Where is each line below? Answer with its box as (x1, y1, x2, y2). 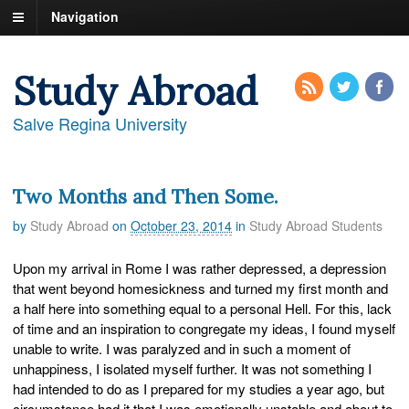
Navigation (51, 7, 119, 26)
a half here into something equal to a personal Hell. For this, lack (13, 299, 392, 319)
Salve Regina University (13, 111, 187, 136)
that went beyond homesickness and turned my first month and (13, 278, 388, 299)
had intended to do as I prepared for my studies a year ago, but (13, 379, 384, 399)
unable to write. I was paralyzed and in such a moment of (13, 339, 351, 359)
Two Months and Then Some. (13, 184, 278, 210)
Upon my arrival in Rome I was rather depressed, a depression (13, 258, 386, 278)
